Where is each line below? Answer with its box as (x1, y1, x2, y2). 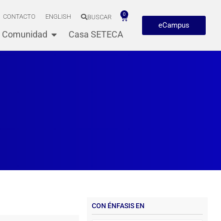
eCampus (158, 20, 189, 30)
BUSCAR (87, 13, 111, 21)
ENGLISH (45, 13, 71, 20)
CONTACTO (2, 13, 36, 20)
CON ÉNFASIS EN (91, 202, 145, 210)
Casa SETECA (68, 29, 123, 39)
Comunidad (1, 29, 47, 39)
